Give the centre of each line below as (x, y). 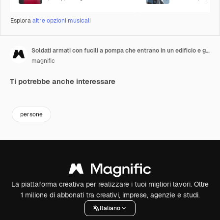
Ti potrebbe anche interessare (63, 81)
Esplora (21, 21)
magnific (43, 61)
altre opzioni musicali (62, 21)
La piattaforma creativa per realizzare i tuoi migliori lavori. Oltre (110, 184)
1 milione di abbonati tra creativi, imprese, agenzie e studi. (110, 195)
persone (31, 114)
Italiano (110, 208)
